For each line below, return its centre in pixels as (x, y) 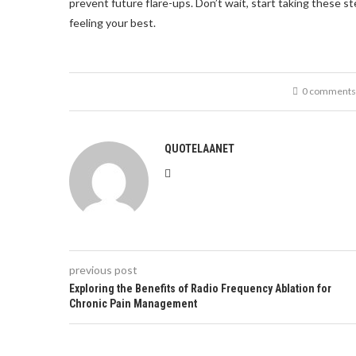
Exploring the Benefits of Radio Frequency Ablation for (200, 288)
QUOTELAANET (199, 149)
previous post (103, 270)
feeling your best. (112, 23)
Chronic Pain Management (133, 304)
